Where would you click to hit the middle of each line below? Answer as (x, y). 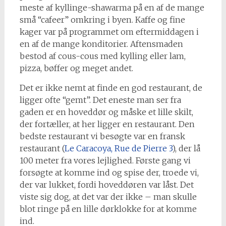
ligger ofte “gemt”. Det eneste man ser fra (100, 100)
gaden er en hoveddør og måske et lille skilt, (106, 112)
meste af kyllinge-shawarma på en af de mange (112, 7)
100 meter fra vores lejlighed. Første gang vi (105, 160)
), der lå (186, 148)
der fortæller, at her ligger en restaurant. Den (107, 124)
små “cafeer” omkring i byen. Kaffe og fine (102, 19)
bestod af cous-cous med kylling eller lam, (102, 56)
